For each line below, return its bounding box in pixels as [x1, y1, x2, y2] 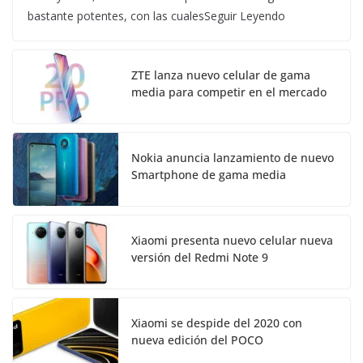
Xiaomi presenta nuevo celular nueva [131, 233, 333, 249]
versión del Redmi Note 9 [131, 250, 268, 266]
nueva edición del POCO [131, 332, 263, 348]
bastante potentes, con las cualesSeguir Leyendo [28, 8, 285, 24]
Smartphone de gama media [131, 167, 286, 183]
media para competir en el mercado [131, 84, 327, 100]
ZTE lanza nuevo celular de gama [131, 67, 310, 83]
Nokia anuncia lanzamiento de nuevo [131, 150, 334, 166]
